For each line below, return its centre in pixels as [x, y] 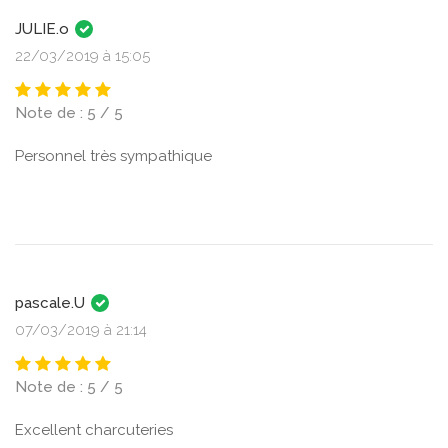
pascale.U [52, 303]
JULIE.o [44, 29]
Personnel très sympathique [113, 156]
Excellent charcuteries [94, 430]
